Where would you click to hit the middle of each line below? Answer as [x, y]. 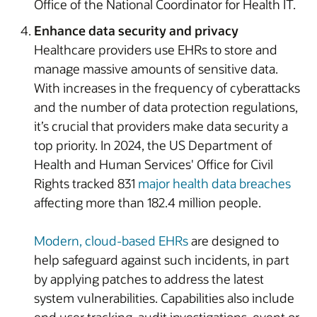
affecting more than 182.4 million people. [148, 202]
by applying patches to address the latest [149, 278]
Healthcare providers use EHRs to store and [156, 49]
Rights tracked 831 [86, 183]
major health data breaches [214, 183]
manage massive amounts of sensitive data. [156, 68]
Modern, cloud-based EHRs [111, 240]
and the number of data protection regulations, [166, 106]
